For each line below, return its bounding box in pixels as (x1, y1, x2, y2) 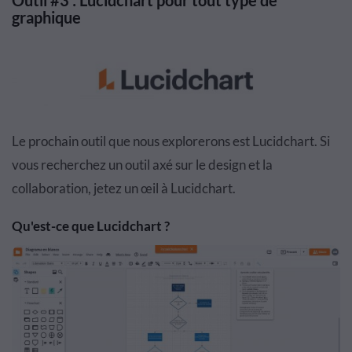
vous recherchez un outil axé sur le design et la (12, 156, 273, 174)
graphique (12, 7, 81, 27)
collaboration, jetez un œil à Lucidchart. (12, 180, 236, 197)
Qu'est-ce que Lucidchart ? (12, 218, 170, 235)
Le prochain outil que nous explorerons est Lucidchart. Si (12, 133, 330, 150)
